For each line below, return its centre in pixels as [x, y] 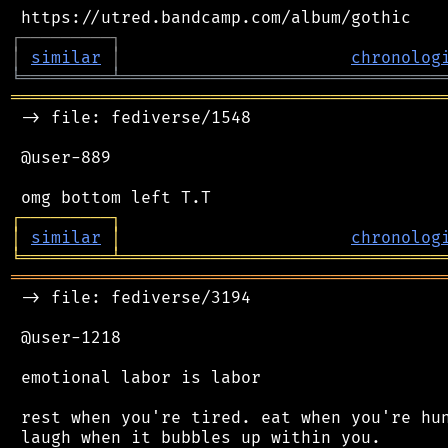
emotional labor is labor [136, 377]
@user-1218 [66, 337]
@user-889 [61, 157]
